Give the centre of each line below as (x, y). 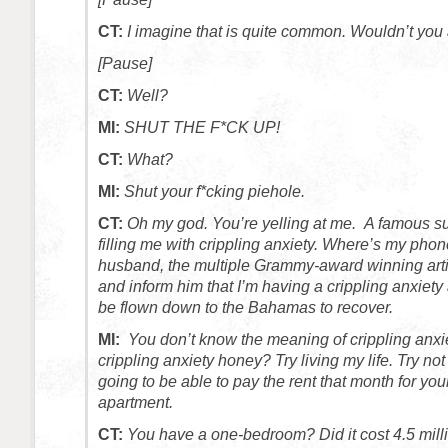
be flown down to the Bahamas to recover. (245, 307)
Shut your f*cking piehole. (214, 191)
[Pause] (125, 63)
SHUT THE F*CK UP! (202, 127)
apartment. (135, 402)
